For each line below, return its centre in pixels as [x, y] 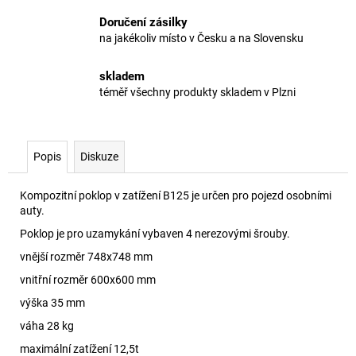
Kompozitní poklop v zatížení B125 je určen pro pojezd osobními [176, 196]
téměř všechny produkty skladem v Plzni [197, 92]
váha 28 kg [47, 326]
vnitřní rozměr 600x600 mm [88, 280]
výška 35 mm [52, 303]
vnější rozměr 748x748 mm [86, 257]
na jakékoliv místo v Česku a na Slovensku [201, 38]
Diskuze [99, 157]
